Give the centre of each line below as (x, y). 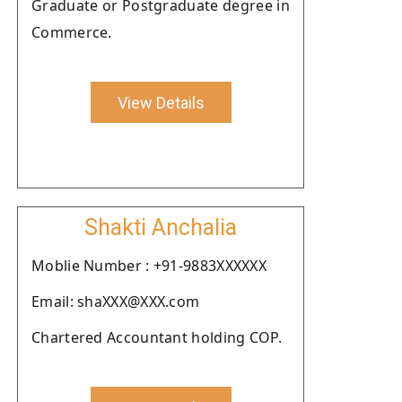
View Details (161, 102)
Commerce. (72, 32)
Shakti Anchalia (161, 227)
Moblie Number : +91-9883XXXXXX (149, 266)
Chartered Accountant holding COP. (157, 337)
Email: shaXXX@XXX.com (116, 301)
